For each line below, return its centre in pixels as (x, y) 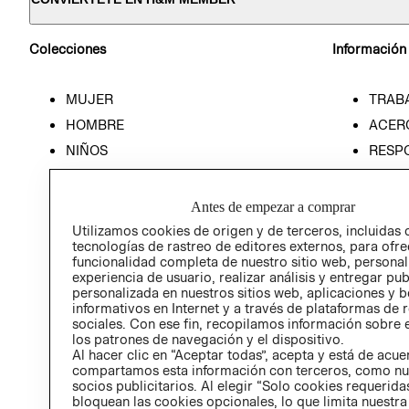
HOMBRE (95, 124)
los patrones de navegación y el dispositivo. (208, 339)
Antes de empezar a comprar (273, 206)
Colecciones (68, 49)
